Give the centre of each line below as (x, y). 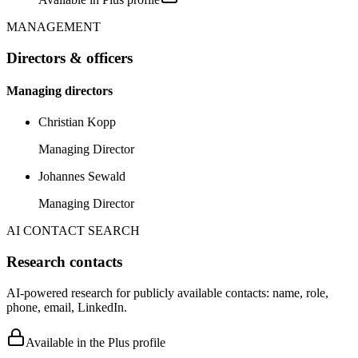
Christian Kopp (77, 122)
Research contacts (64, 261)
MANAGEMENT (54, 26)
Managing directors (60, 90)
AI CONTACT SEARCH (73, 231)
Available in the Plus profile (95, 342)
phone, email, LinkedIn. (67, 307)
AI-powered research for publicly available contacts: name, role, (167, 292)
